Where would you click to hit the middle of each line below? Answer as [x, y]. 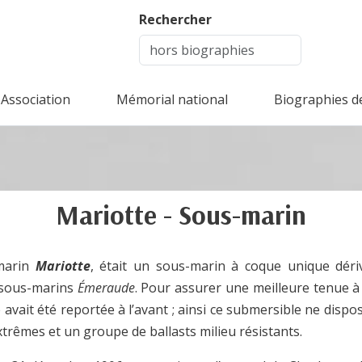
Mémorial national [172, 100]
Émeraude [106, 288]
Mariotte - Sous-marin [181, 215]
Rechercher [175, 20]
